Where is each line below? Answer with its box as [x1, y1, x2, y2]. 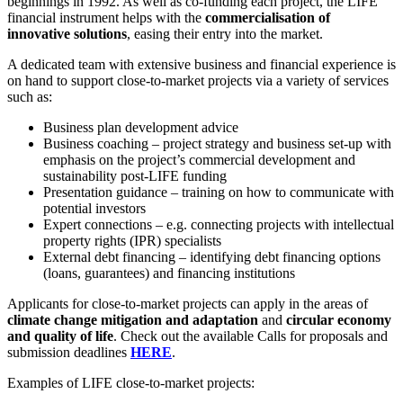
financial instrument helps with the [7, 10, 205, 26]
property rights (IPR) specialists [43, 233, 221, 249]
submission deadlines [7, 345, 130, 361]
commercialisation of [205, 10, 330, 26]
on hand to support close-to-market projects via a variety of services [7, 73, 389, 89]
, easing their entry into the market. [127, 26, 323, 42]
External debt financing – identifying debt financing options [43, 249, 381, 265]
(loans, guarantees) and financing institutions [43, 265, 295, 282]
